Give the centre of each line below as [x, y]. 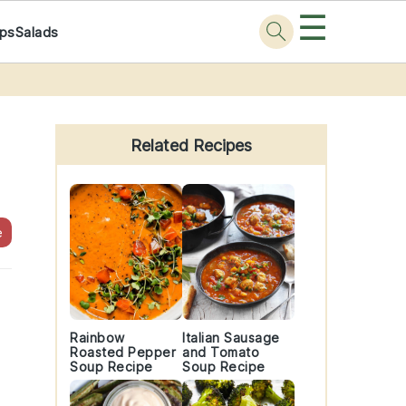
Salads [37, 32]
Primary [93, 103]
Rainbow [97, 338]
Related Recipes [191, 145]
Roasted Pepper [123, 352]
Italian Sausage [231, 338]
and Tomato [221, 352]
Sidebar [91, 130]
